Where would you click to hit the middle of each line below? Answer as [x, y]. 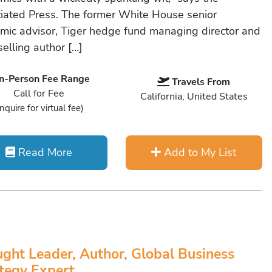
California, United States [194, 97]
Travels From [201, 82]
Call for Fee [39, 93]
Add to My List [199, 152]
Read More [44, 152]
